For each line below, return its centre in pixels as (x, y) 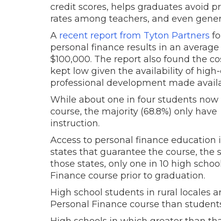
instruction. (75, 124)
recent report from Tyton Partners (134, 36)
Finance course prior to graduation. (128, 176)
